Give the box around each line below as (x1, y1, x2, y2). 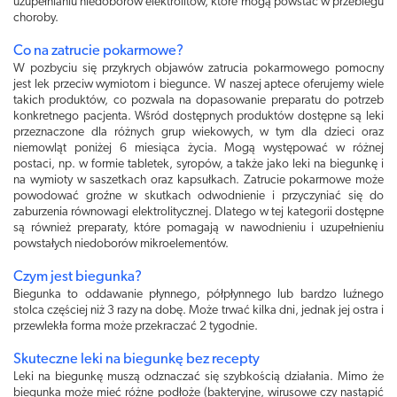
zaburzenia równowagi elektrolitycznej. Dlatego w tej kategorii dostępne (13, 206, 384, 219)
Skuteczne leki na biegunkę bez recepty (13, 353, 260, 367)
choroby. (13, 12, 58, 25)
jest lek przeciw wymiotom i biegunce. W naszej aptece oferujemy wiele (13, 78, 384, 91)
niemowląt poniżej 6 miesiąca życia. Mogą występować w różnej (13, 142, 384, 155)
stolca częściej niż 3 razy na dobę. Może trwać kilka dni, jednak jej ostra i (13, 304, 384, 317)
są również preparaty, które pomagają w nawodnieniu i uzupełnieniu (13, 222, 384, 235)
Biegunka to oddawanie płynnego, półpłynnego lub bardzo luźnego (13, 288, 384, 301)
